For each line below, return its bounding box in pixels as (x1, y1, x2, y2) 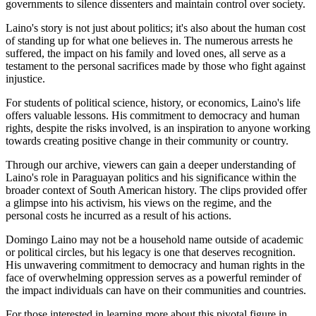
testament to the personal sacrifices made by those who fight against (6, 59, 305, 72)
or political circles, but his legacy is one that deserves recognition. (6, 245, 296, 258)
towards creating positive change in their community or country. (6, 134, 288, 147)
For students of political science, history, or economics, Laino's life (6, 96, 300, 109)
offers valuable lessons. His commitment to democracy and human (6, 109, 300, 121)
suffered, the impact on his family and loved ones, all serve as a (6, 47, 286, 59)
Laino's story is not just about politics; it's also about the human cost (6, 21, 305, 34)
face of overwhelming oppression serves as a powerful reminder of (6, 271, 301, 284)
